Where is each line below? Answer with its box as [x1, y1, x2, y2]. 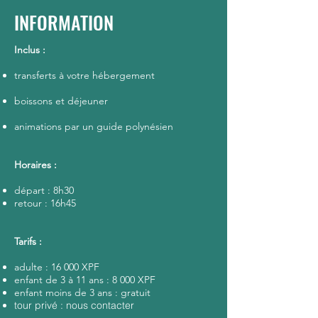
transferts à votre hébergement [14, 69, 155, 82]
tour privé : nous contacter [14, 299, 134, 312]
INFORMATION [14, 9, 114, 36]
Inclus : [14, 43, 48, 56]
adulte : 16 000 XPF [14, 261, 102, 273]
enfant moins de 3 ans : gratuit [14, 286, 150, 299]
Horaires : [14, 158, 60, 171]
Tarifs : [14, 235, 45, 248]
